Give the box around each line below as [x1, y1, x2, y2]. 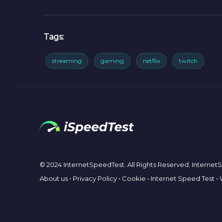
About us [40, 174, 68, 182]
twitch [179, 57, 198, 64]
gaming [101, 57, 124, 64]
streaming [52, 57, 82, 64]
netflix [143, 57, 160, 64]
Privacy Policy [73, 174, 117, 182]
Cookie [122, 174, 146, 182]
